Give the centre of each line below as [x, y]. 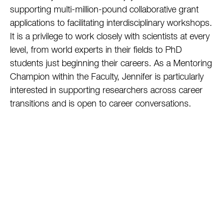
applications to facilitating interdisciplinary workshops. [111, 23]
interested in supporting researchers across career [106, 90]
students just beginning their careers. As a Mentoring [111, 63]
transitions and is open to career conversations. [101, 104]
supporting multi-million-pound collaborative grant [104, 10]
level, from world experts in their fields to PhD [96, 50]
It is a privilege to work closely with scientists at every [110, 37]
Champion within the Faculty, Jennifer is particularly [107, 77]
